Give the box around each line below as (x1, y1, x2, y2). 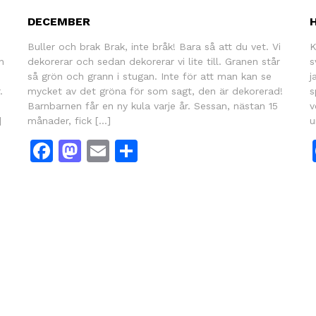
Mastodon (80, 137, 189, 164)
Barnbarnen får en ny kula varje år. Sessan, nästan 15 (27, 99, 278, 111)
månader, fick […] (27, 114, 111, 126)
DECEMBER (27, 14, 90, 28)
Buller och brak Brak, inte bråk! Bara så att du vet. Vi (27, 40, 281, 52)
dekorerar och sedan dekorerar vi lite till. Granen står (27, 55, 280, 67)
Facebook (52, 137, 157, 164)
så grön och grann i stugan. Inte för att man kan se (27, 70, 272, 82)
